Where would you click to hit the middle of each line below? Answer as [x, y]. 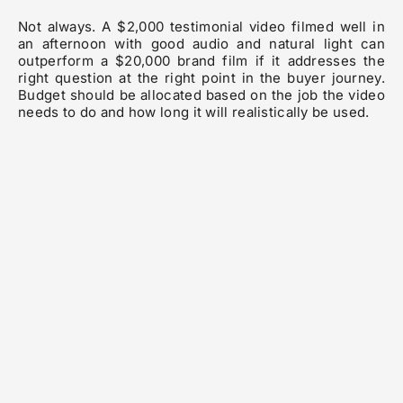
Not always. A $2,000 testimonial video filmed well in [201, 27]
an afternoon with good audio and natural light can [201, 44]
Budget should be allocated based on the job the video [201, 95]
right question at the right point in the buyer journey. [201, 78]
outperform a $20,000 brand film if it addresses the [201, 61]
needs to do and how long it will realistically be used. [194, 112]
